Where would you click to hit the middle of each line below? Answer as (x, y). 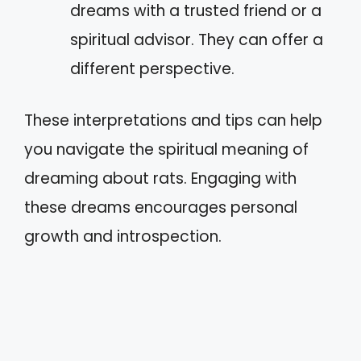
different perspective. (152, 68)
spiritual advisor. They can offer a (197, 39)
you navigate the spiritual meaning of (166, 149)
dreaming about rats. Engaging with (160, 178)
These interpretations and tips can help (173, 120)
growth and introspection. (123, 237)
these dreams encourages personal (161, 207)
